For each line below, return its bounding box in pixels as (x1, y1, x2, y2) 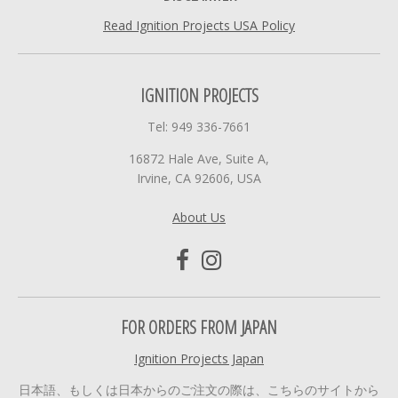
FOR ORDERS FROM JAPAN (121, 314, 277, 339)
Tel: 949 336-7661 (147, 118, 251, 136)
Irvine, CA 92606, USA (137, 169, 261, 187)
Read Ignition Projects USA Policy (103, 17, 295, 35)
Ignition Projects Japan (134, 349, 264, 367)
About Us (172, 208, 226, 226)
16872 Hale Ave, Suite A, (129, 149, 269, 167)
